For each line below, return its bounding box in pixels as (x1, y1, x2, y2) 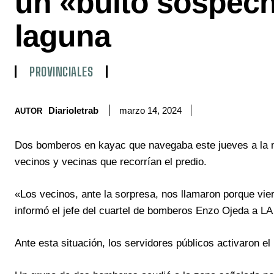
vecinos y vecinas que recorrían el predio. (15, 156, 207, 168)
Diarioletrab (48, 105, 98, 116)
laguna (15, 19, 111, 54)
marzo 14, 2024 (119, 105, 182, 116)
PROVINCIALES (29, 64, 93, 80)
